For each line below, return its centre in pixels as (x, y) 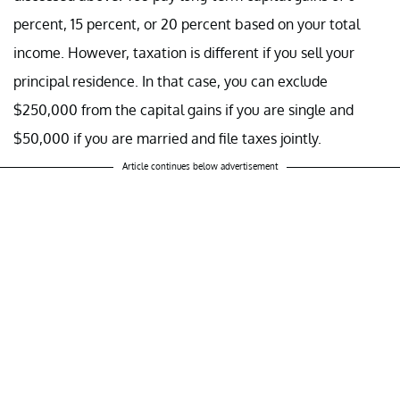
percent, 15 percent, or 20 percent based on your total (187, 24)
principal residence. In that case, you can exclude (171, 81)
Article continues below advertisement (200, 166)
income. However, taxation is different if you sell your (184, 52)
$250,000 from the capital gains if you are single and (183, 109)
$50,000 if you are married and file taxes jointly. (167, 138)
